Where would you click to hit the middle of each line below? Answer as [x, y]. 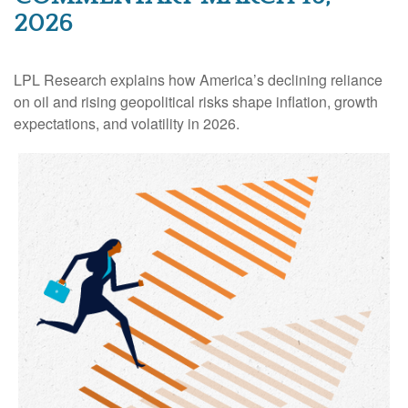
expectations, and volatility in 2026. [127, 123]
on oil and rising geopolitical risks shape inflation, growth [196, 101]
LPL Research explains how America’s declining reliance [198, 79]
